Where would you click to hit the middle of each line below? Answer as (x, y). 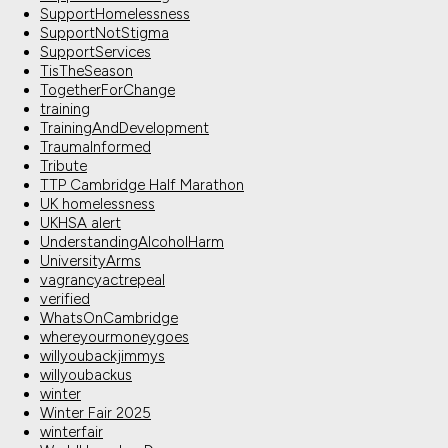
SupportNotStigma (104, 33)
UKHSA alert (80, 223)
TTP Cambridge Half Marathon (142, 185)
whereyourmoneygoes (114, 337)
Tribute (63, 166)
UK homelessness (97, 204)
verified (65, 299)
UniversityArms (90, 261)
